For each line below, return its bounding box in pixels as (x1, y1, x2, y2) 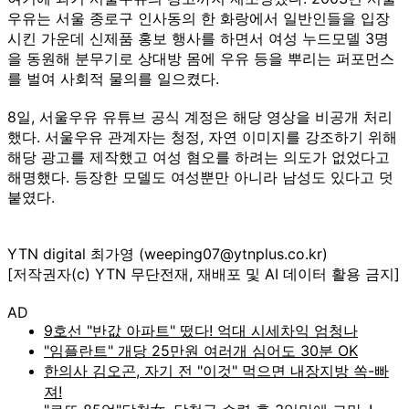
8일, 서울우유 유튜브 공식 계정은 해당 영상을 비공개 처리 (7, 107, 393, 126)
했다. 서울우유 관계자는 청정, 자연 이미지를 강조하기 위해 (7, 127, 397, 146)
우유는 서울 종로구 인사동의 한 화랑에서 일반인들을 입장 (7, 8, 390, 27)
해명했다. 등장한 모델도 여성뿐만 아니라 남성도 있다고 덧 (7, 167, 393, 186)
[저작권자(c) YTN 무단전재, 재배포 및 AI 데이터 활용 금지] (7, 264, 400, 283)
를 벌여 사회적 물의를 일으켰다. (7, 68, 219, 88)
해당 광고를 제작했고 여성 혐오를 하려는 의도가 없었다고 (7, 147, 390, 166)
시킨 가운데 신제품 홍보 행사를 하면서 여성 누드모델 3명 (7, 28, 389, 47)
